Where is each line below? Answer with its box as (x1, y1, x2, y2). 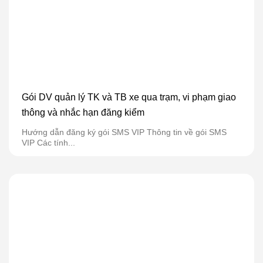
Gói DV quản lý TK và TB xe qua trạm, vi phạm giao (22, 92, 236, 102)
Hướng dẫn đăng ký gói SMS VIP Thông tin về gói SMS (22, 127, 227, 137)
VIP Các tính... (22, 138, 75, 148)
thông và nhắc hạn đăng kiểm (22, 107, 144, 117)
